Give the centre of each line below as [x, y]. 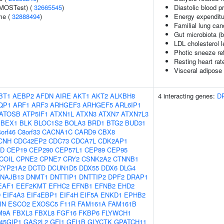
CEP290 [41, 150]
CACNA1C [57, 132]
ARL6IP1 [128, 105]
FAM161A [92, 204]
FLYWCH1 [116, 213]
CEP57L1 [69, 150]
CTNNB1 [126, 159]
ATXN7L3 [135, 114]
